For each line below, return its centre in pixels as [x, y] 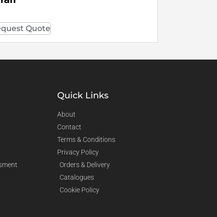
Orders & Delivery [85, 164]
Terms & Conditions [86, 139]
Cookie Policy [79, 190]
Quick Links [83, 95]
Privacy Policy [78, 152]
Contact [69, 127]
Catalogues [77, 177]
